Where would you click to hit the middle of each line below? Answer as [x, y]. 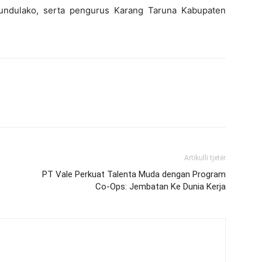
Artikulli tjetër [205, 158]
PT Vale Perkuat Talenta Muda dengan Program [134, 174]
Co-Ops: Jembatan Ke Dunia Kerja [161, 187]
